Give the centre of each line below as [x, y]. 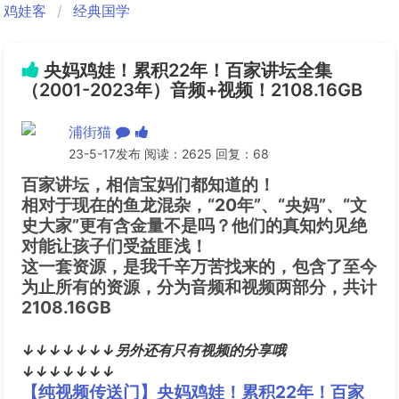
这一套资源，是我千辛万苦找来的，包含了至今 [199, 266]
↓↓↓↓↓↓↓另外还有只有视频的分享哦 [154, 350]
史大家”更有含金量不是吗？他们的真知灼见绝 [194, 225]
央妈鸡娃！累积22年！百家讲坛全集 [186, 70]
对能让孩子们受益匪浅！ [114, 246]
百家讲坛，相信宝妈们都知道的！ [148, 184]
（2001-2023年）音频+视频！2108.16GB [192, 90]
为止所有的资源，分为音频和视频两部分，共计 [199, 287]
